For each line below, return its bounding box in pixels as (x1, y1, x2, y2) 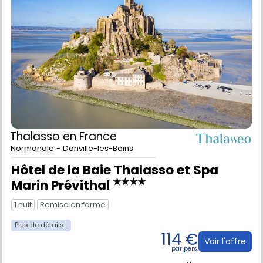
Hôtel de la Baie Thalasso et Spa (11, 176, 218, 194)
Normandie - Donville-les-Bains (11, 157, 133, 169)
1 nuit (14, 214, 32, 224)
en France (63, 143, 117, 160)
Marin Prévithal (11, 191, 113, 210)
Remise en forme (40, 214, 106, 224)
